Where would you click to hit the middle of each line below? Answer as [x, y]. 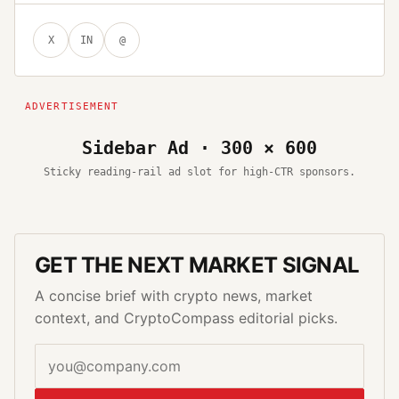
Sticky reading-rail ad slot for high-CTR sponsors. [199, 171]
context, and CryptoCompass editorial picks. [186, 318]
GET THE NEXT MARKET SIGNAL [197, 265]
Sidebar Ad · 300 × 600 [199, 147]
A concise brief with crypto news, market [174, 295]
